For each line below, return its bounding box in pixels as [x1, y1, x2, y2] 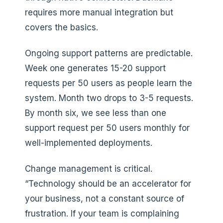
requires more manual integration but [25, 7, 173, 17]
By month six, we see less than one [25, 108, 166, 118]
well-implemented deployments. [25, 137, 152, 148]
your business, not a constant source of [25, 193, 184, 204]
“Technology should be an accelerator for [25, 178, 191, 189]
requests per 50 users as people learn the [25, 78, 192, 88]
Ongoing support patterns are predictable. [25, 48, 193, 58]
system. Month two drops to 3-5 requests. [25, 93, 193, 103]
